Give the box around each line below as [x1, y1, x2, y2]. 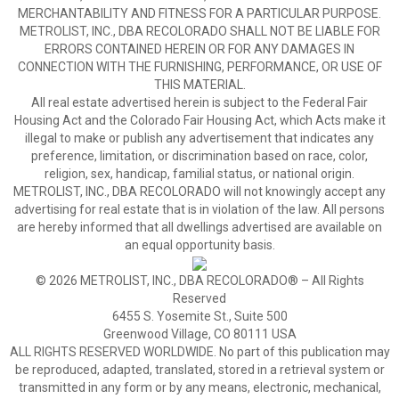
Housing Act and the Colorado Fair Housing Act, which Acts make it [13, 113, 386, 127]
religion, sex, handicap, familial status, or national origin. [45, 167, 354, 181]
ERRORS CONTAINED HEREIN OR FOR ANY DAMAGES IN [45, 42, 354, 56]
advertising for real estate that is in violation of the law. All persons [14, 202, 385, 216]
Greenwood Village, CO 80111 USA [102, 327, 297, 341]
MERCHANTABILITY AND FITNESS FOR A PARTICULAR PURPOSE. [18, 6, 381, 20]
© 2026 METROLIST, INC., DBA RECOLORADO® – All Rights [35, 273, 364, 288]
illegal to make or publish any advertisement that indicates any [25, 131, 374, 145]
